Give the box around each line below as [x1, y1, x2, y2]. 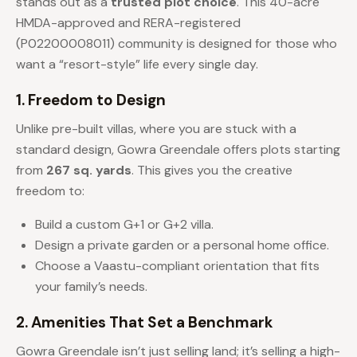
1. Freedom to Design [16, 90, 166, 111]
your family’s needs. [35, 278, 147, 296]
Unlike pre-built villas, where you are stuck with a [16, 120, 296, 138]
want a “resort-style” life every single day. [16, 56, 258, 73]
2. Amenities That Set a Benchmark [16, 312, 273, 333]
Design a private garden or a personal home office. [35, 237, 329, 254]
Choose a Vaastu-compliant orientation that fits [35, 257, 320, 275]
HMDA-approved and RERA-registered [16, 14, 241, 32]
